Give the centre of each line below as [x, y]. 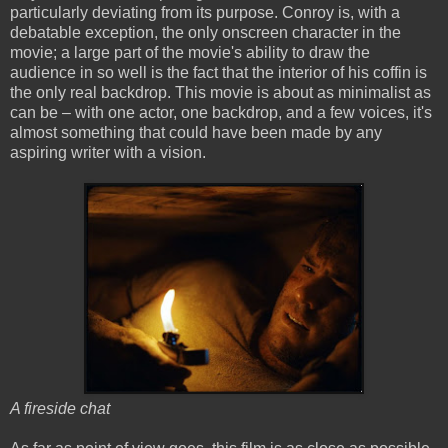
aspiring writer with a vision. [108, 153]
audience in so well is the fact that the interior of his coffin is [218, 73]
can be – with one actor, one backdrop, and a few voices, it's [221, 113]
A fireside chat [60, 409]
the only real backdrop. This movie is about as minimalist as [220, 93]
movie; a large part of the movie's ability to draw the [190, 53]
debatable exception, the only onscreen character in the [205, 33]
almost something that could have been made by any [196, 133]
